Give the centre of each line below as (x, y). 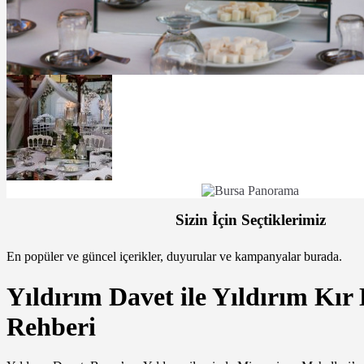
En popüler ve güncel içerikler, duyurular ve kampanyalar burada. (174, 257)
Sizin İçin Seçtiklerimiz (250, 219)
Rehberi (51, 326)
